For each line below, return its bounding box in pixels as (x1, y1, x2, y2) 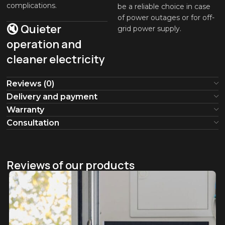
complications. (7, 1, 57, 11)
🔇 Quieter (7, 22, 62, 37)
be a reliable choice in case (117, 2, 210, 12)
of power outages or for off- (117, 13, 214, 23)
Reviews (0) (7, 79, 55, 89)
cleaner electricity (7, 52, 105, 67)
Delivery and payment (7, 92, 98, 102)
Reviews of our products (7, 158, 135, 173)
